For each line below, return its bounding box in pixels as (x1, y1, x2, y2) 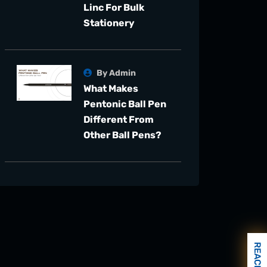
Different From (83, 114, 154, 125)
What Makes (83, 83, 139, 94)
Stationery (83, 17, 135, 29)
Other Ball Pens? (83, 129, 162, 141)
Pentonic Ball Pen (83, 98, 167, 110)
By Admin (95, 68, 136, 78)
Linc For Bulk (83, 2, 145, 13)
